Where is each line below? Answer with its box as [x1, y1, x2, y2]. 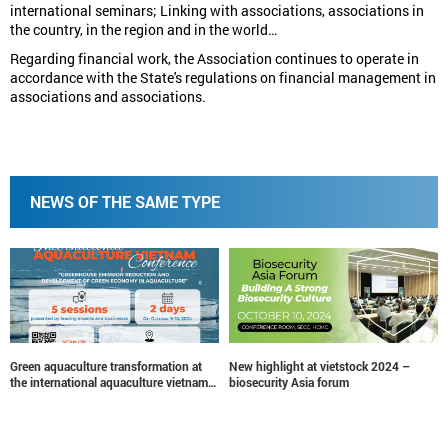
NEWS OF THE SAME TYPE [30, 190, 220, 212]
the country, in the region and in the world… [10, 19, 277, 39]
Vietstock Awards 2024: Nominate [229, 357, 411, 374]
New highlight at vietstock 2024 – [10, 357, 191, 374]
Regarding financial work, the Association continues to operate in [10, 48, 419, 68]
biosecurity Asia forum [10, 373, 130, 390]
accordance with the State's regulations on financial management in [10, 67, 436, 87]
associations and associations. [10, 86, 206, 106]
